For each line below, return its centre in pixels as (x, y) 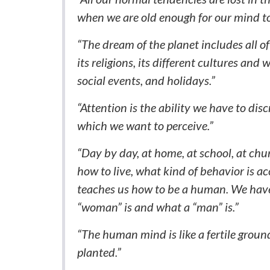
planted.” (99, 252)
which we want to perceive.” (145, 126)
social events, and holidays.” (146, 80)
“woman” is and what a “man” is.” (158, 207)
